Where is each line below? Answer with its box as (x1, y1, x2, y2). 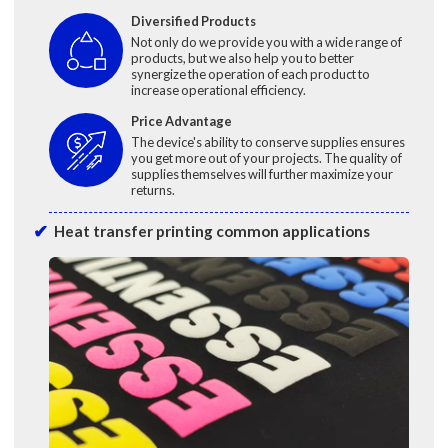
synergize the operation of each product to (130, 66, 370, 83)
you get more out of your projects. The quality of (130, 149, 402, 166)
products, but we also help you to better (130, 50, 354, 67)
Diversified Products (130, 13, 256, 30)
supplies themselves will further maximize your (130, 165, 393, 182)
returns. (130, 181, 175, 198)
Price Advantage (130, 112, 232, 129)
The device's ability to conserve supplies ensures (130, 133, 405, 150)
